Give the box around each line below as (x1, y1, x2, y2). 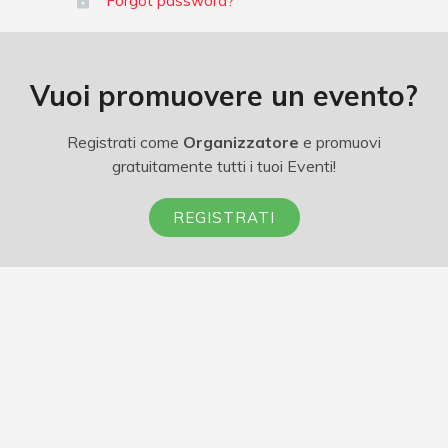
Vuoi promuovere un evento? (30, 78, 418, 113)
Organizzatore (183, 132, 299, 152)
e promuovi (299, 132, 381, 152)
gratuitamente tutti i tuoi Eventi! (112, 156, 336, 176)
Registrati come (67, 132, 183, 152)
